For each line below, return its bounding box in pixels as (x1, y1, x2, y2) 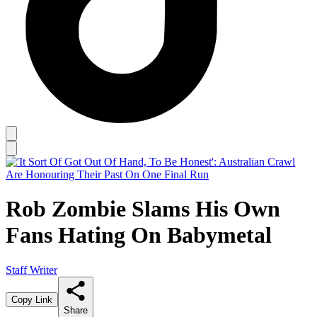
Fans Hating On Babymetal (6, 222, 272, 248)
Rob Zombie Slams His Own (6, 196, 280, 222)
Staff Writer (6, 263, 57, 276)
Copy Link (11, 294, 52, 305)
